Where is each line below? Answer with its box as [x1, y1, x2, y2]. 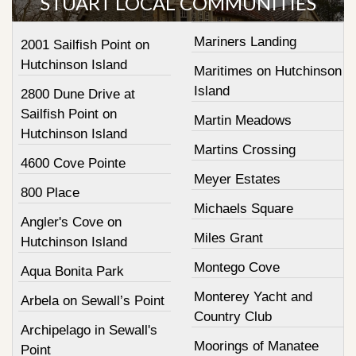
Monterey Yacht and [193, 289, 312, 304]
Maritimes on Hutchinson [193, 64, 342, 79]
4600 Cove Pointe [21, 156, 126, 171]
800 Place [21, 185, 79, 200]
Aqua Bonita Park [21, 264, 124, 279]
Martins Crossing [193, 142, 296, 157]
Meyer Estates [193, 172, 281, 187]
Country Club [193, 309, 272, 324]
